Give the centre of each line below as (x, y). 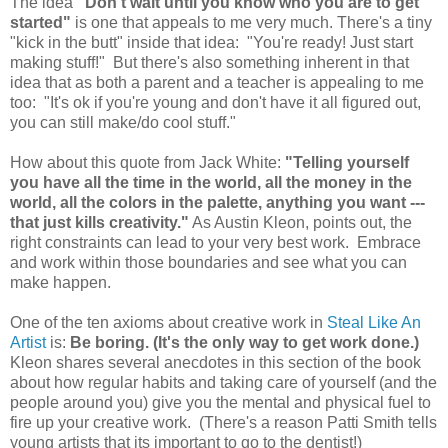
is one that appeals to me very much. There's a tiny (251, 22)
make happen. (60, 282)
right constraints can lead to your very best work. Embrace (215, 242)
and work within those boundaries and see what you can (208, 262)
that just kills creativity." (99, 222)
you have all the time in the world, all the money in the (211, 182)
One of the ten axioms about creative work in (168, 322)
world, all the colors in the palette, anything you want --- (217, 202)
